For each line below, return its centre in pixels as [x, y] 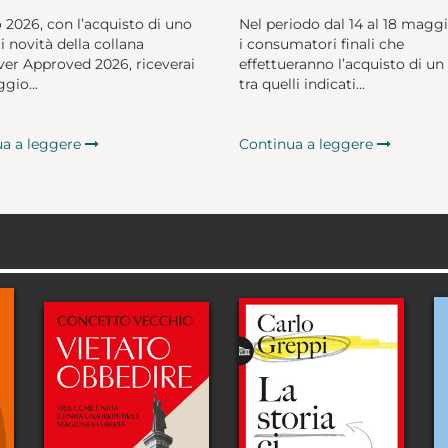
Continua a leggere [308, 144]
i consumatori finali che [321, 44]
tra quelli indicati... [302, 84]
